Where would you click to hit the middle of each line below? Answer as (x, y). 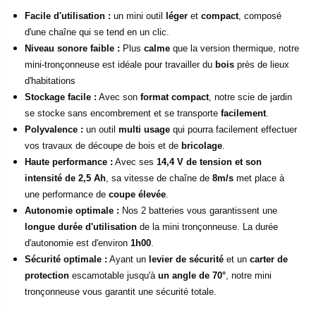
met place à (259, 178)
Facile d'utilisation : (68, 16)
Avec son (119, 97)
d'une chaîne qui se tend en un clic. (97, 32)
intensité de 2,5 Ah (65, 178)
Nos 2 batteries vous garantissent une (198, 211)
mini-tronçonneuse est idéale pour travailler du (120, 65)
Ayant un (128, 260)
